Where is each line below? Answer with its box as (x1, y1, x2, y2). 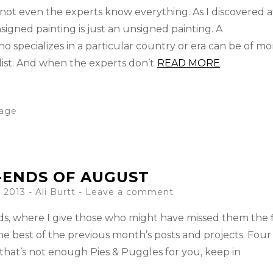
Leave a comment (85, 186, 174, 197)
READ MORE (157, 57, 220, 69)
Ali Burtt (35, 186, 76, 197)
